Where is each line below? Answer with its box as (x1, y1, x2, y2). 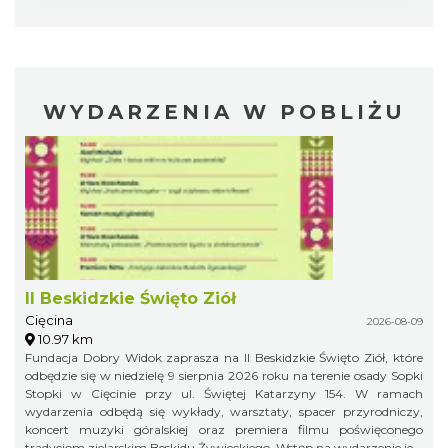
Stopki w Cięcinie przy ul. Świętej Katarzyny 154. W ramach (25, 385, 423, 401)
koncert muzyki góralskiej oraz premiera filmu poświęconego (25, 421, 423, 437)
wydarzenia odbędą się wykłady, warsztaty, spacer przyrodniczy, (25, 403, 423, 419)
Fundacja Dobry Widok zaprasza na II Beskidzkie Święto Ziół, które (25, 349, 423, 365)
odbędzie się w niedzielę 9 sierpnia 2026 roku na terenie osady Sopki (25, 367, 423, 383)
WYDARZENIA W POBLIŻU (42, 99, 406, 124)
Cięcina (25, 311, 73, 328)
